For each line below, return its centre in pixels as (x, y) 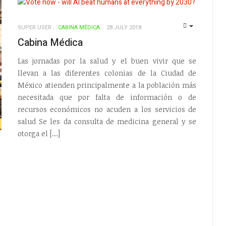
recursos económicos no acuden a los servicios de (107, 109)
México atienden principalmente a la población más (107, 85)
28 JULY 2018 (124, 27)
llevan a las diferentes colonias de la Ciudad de (107, 73)
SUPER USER (34, 27)
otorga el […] (39, 134)
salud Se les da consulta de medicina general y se (107, 122)
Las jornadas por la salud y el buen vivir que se (107, 61)
